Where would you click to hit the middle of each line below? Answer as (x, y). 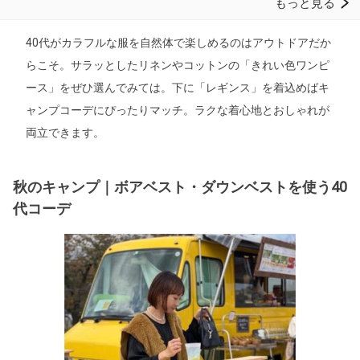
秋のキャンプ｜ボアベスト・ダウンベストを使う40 (180, 186)
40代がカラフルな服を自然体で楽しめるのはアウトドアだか (178, 42)
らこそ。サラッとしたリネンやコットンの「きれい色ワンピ (178, 65)
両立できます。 (65, 132)
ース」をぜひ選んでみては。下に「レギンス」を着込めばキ (178, 87)
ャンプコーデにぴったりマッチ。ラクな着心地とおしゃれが (178, 110)
